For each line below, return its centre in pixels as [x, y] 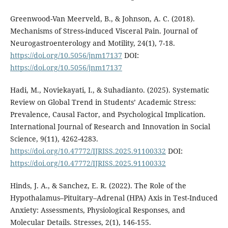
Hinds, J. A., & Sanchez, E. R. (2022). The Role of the [98, 186]
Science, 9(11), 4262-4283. [54, 139]
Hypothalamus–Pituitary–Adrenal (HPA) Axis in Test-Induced [114, 198]
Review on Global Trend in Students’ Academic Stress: [103, 102]
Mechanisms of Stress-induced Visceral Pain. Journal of [104, 31]
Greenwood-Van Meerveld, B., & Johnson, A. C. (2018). [102, 19]
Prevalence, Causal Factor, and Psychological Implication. [108, 115]
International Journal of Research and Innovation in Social [110, 127]
